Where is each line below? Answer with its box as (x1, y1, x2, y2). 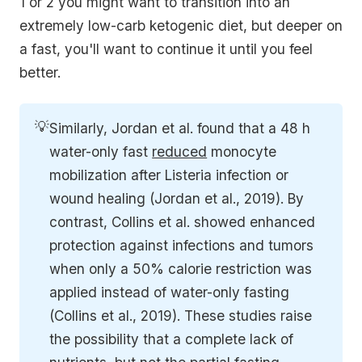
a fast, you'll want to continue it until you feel (19, 40, 313, 58)
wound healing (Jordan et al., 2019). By (49, 190, 305, 208)
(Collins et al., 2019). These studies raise (49, 307, 313, 325)
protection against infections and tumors (49, 237, 314, 255)
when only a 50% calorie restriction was (49, 260, 313, 278)
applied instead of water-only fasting (49, 284, 290, 301)
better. (19, 64, 61, 82)
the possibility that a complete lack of (49, 330, 294, 348)
